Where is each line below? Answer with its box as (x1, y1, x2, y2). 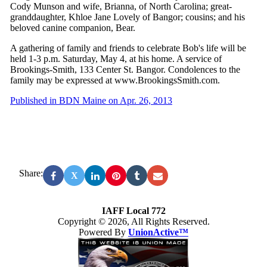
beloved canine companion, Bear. (10, 23, 135, 33)
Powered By (79, 227, 128, 237)
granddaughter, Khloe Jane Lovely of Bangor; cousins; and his (10, 12, 245, 22)
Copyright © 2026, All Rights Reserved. (57, 216, 210, 226)
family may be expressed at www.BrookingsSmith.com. (10, 75, 220, 85)
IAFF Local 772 (101, 206, 166, 216)
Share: (19, 168, 43, 178)
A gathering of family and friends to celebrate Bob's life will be (10, 43, 246, 53)
